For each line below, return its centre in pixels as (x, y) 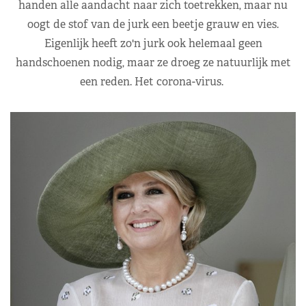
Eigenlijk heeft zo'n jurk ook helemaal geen (153, 43)
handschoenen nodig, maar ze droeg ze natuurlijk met (153, 62)
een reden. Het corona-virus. (153, 81)
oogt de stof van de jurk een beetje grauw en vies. (153, 24)
